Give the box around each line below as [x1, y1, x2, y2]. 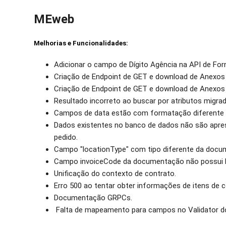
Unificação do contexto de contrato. [54, 169, 177, 179]
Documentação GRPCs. [54, 193, 133, 203]
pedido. [54, 133, 78, 142]
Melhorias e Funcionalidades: [34, 39, 130, 47]
